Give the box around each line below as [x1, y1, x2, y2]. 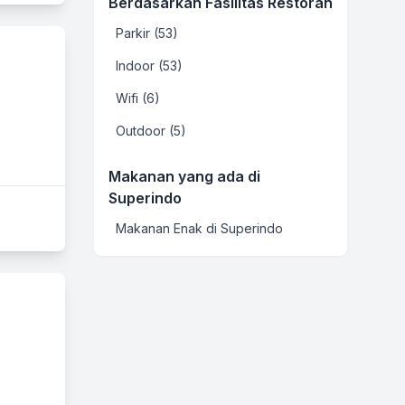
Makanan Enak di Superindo [116, 221, 283, 236]
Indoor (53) [116, 58, 183, 73]
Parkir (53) [116, 25, 178, 41]
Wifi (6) [116, 90, 160, 106]
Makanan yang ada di [108, 167, 260, 185]
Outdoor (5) [116, 123, 186, 138]
